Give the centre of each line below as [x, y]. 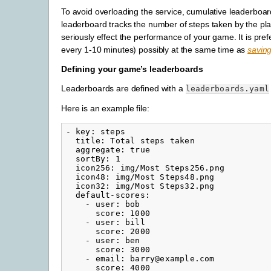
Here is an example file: [105, 108]
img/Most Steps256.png [172, 168]
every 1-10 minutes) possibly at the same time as [155, 49]
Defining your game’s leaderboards [132, 69]
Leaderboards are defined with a [123, 89]
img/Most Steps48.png [165, 177]
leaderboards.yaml [227, 89]
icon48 [91, 177]
